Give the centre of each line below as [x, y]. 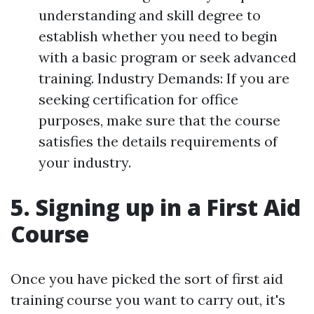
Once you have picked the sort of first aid [147, 279]
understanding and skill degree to [150, 15]
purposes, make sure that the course [159, 121]
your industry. [85, 163]
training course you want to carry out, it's [148, 300]
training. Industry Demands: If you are [164, 78]
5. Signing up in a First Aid [156, 207]
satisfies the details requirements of [158, 142]
